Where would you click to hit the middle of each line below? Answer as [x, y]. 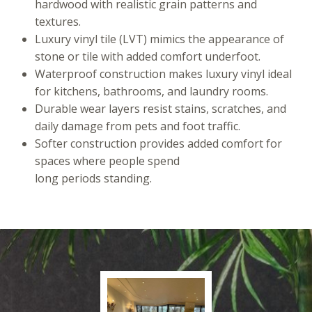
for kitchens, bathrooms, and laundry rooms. [153, 91]
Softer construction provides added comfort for [158, 143]
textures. [59, 21]
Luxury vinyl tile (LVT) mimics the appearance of [159, 39]
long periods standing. [95, 178]
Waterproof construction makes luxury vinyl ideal [163, 73]
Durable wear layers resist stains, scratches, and [161, 108]
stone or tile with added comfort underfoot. [149, 56]
